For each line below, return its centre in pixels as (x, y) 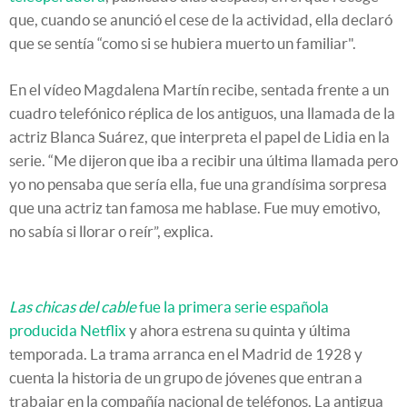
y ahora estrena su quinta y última (238, 330)
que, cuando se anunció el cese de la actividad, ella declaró (201, 19)
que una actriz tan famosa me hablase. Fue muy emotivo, (195, 207)
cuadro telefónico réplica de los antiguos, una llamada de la (202, 113)
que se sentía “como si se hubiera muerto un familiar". (183, 43)
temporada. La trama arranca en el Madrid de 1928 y (186, 353)
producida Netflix (68, 330)
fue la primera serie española (233, 306)
